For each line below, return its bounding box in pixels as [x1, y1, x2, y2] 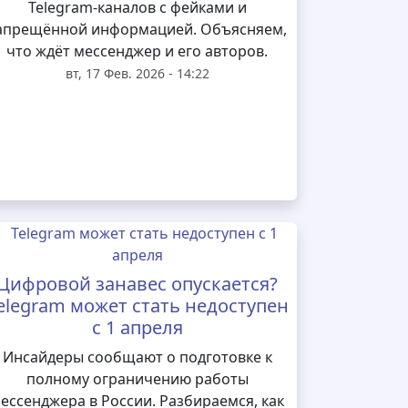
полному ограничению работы [25, 369, 249, 389]
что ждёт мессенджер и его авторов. [6, 41, 269, 61]
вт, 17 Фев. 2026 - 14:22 [65, 65, 209, 82]
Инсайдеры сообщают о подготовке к [2, 347, 272, 367]
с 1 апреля [91, 315, 183, 340]
